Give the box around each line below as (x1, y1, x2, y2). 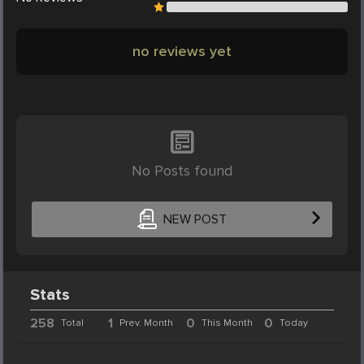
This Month (201, 316, 253, 329)
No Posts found (132, 161, 232, 180)
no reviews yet (132, 41, 232, 60)
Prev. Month (119, 316, 174, 329)
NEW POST (162, 211, 227, 228)
